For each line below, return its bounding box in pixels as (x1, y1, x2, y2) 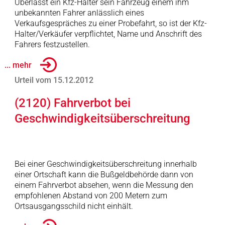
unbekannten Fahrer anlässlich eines (14, 8, 144, 18)
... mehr (4, 60, 32, 70)
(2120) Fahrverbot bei (14, 96, 131, 110)
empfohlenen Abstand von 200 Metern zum (14, 191, 167, 200)
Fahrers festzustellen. (14, 40, 90, 49)
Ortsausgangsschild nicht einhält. (14, 201, 133, 211)
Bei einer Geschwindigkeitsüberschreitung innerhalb (14, 159, 197, 169)
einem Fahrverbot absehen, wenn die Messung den (14, 180, 193, 190)
